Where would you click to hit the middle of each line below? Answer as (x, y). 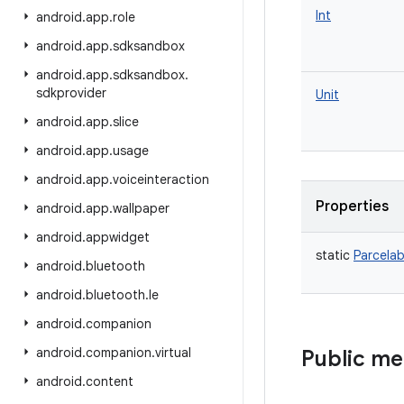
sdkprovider (71, 93)
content (110, 381)
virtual (173, 353)
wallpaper (141, 208)
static (333, 255)
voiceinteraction (161, 179)
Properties (352, 207)
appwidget (118, 237)
